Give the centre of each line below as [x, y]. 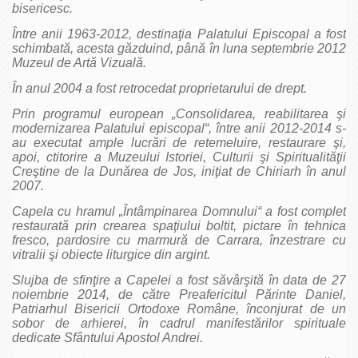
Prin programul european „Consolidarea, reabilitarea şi [179, 113]
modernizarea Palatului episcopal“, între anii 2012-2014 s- [179, 128]
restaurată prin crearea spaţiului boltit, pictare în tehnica [179, 225]
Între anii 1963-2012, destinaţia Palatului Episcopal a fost [179, 34]
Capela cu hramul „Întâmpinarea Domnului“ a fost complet [179, 211]
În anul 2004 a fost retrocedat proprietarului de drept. [159, 88]
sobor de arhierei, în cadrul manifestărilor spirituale [179, 323]
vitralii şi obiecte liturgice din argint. [111, 254]
